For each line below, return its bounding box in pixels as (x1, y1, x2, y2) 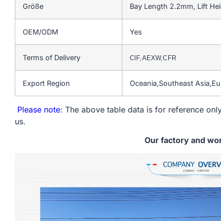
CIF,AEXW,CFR (130, 54, 176, 62)
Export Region (23, 78, 70, 87)
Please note (15, 104, 60, 114)
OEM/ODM (23, 27, 58, 36)
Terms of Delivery (23, 53, 80, 62)
